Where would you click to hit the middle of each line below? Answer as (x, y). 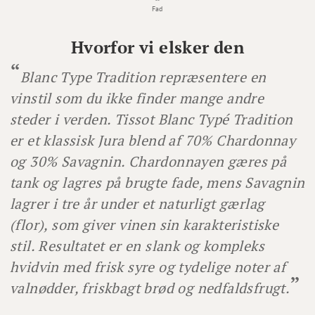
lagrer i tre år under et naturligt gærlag (137, 203)
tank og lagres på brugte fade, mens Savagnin (157, 182)
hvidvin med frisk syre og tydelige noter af (148, 266)
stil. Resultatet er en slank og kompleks (137, 245)
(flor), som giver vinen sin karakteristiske (144, 224)
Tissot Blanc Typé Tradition (204, 119)
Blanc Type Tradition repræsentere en (143, 77)
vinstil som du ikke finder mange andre (137, 98)
